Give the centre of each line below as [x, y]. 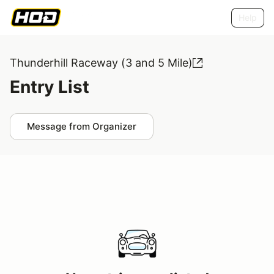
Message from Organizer [82, 126]
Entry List [50, 87]
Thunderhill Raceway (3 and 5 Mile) [101, 63]
